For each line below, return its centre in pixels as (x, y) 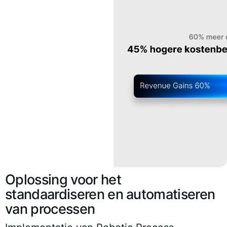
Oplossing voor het (63, 179)
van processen (50, 209)
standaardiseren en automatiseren (110, 194)
